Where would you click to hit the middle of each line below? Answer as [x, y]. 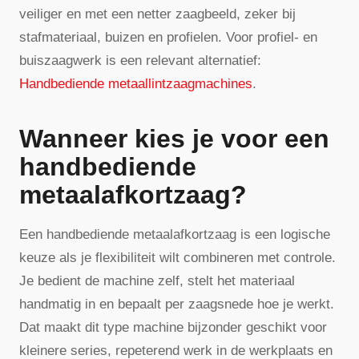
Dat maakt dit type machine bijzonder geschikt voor [173, 328]
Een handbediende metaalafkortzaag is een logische [175, 235]
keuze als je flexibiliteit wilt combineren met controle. [177, 258]
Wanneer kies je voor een [174, 139]
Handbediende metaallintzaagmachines [136, 83]
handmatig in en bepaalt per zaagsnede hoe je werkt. [177, 305]
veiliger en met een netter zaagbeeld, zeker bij [157, 14]
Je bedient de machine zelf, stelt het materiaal [157, 281]
